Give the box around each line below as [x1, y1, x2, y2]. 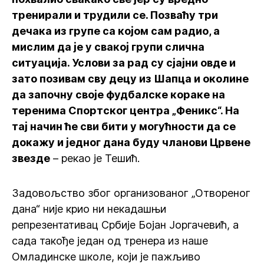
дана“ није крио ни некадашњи [12, 203, 166, 215]
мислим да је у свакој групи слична [12, 41, 204, 53]
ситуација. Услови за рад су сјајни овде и [12, 57, 236, 69]
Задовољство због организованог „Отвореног [12, 187, 250, 199]
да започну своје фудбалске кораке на [12, 88, 225, 101]
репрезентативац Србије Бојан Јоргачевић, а [12, 219, 239, 231]
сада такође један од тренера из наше [12, 235, 208, 247]
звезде [12, 152, 50, 164]
